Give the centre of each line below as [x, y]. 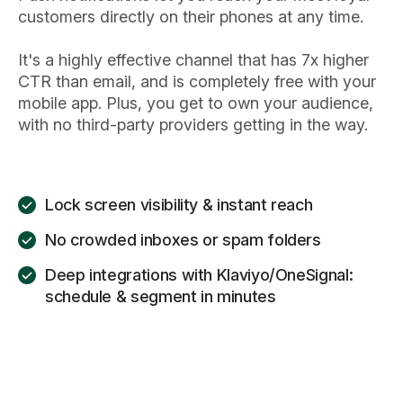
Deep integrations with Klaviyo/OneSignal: [199, 274]
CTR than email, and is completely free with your [197, 81]
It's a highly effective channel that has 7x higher [193, 59]
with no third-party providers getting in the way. [193, 124]
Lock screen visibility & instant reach [179, 204]
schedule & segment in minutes [161, 296]
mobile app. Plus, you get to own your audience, [196, 103]
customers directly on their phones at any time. [191, 16]
